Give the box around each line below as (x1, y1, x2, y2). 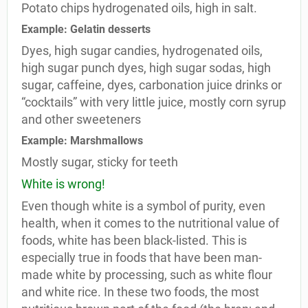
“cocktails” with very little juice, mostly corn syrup (21, 95, 286, 109)
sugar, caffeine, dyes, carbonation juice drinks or (21, 78, 282, 92)
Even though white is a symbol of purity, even (21, 199, 265, 213)
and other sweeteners (21, 112, 141, 126)
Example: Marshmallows (21, 134, 143, 147)
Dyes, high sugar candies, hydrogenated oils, (21, 43, 263, 58)
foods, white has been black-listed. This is (21, 233, 247, 247)
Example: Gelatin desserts (21, 23, 151, 36)
